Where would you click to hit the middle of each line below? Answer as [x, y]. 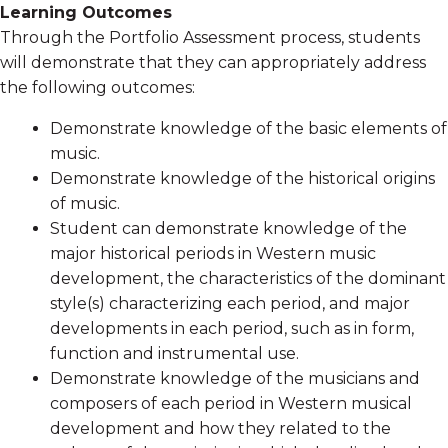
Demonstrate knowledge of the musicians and [235, 378]
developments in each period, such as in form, [232, 328]
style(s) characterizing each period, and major [230, 303]
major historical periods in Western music [213, 253]
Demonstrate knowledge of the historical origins [242, 178]
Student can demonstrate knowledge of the [228, 228]
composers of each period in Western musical [231, 403]
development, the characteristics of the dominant [248, 278]
